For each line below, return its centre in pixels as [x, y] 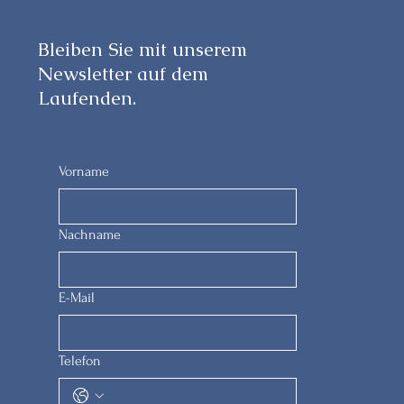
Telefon [80, 361]
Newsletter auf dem [124, 73]
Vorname [84, 171]
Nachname [90, 234]
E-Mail [77, 298]
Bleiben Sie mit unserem [143, 49]
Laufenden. [87, 98]
